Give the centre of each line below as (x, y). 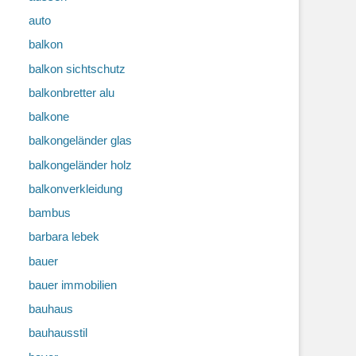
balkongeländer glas (80, 141)
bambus (50, 213)
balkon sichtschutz (77, 68)
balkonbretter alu (72, 92)
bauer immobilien (73, 284)
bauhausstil (58, 333)
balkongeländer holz (80, 164)
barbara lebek (64, 237)
